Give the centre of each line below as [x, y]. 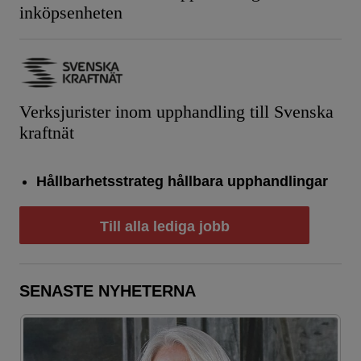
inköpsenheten [71, 13]
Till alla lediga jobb [164, 226]
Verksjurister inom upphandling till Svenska [176, 112]
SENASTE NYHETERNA [108, 290]
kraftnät [47, 133]
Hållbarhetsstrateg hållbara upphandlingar [182, 182]
